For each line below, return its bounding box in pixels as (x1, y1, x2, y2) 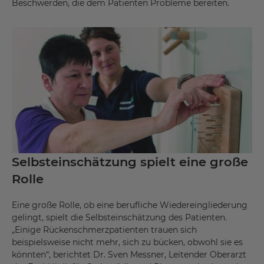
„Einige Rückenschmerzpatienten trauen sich (12, 225, 197, 236)
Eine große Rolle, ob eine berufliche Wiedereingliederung (12, 200, 247, 211)
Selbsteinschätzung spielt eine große (12, 154, 248, 170)
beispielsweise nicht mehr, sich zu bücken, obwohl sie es (12, 237, 243, 248)
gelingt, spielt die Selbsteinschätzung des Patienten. (12, 212, 227, 223)
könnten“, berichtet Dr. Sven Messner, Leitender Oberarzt (12, 249, 246, 260)
